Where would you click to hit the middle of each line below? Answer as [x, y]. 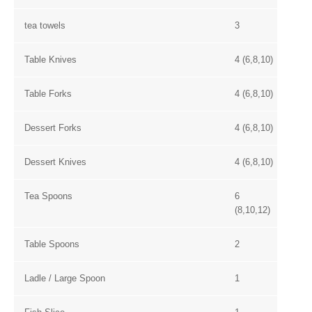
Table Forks [48, 94]
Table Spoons [52, 244]
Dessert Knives [55, 162]
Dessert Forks [53, 128]
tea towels [45, 25]
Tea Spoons [48, 196]
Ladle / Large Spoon [65, 278]
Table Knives [50, 60]
